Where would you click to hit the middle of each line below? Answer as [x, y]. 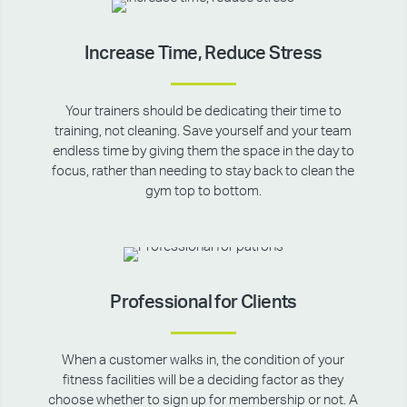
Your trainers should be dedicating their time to [203, 111]
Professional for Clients [203, 303]
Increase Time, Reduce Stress [203, 54]
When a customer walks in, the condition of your [203, 360]
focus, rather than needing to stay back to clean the [203, 171]
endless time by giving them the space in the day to [203, 151]
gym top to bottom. [203, 191]
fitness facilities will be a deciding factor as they [203, 380]
